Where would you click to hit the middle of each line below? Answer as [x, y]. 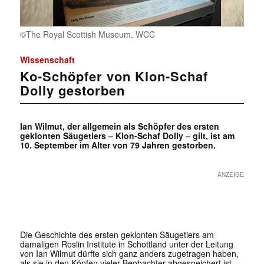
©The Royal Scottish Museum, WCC [87, 34]
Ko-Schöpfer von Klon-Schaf [114, 76]
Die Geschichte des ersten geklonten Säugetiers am [117, 235]
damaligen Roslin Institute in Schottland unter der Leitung [126, 244]
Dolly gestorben [72, 90]
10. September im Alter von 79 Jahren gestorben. [118, 145]
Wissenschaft [47, 60]
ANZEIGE [231, 175]
